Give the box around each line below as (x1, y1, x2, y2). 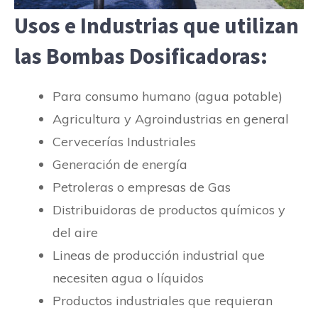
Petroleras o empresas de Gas (53, 178, 231, 195)
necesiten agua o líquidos (53, 269, 204, 286)
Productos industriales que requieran (53, 292, 273, 309)
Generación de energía (53, 155, 187, 172)
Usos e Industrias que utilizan (14, 11, 299, 39)
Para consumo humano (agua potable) (53, 87, 283, 104)
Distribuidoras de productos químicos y (53, 201, 285, 218)
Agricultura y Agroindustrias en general (53, 110, 289, 127)
